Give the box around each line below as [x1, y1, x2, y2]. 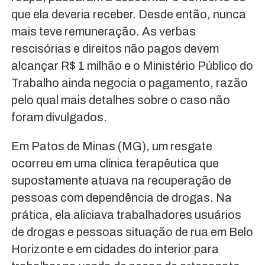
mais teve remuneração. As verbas [11, 25, 196, 38]
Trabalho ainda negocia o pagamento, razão [11, 76, 248, 90]
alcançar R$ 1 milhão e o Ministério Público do [11, 59, 253, 73]
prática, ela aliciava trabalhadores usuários [11, 208, 241, 222]
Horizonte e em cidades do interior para [11, 243, 219, 256]
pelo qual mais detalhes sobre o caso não [11, 93, 230, 107]
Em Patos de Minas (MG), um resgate [11, 140, 212, 153]
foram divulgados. [11, 111, 107, 124]
